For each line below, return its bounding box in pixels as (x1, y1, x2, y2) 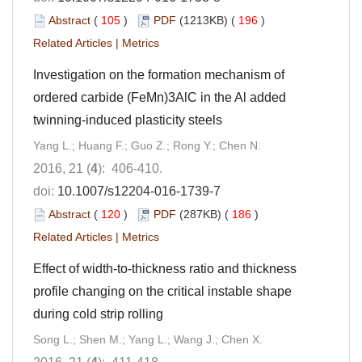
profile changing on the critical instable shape (33, 284, 292, 298)
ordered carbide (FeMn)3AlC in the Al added (33, 90, 286, 104)
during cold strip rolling (33, 306, 163, 321)
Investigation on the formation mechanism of (33, 67, 284, 82)
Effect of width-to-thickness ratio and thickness (33, 261, 297, 276)
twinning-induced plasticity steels (33, 112, 222, 127)
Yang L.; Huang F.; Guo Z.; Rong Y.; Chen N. (33, 138, 261, 152)
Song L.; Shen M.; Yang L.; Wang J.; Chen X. (33, 332, 263, 346)
